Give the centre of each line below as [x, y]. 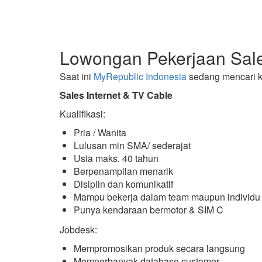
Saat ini [77, 76]
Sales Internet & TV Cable [116, 95]
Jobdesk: [78, 230]
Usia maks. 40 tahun [116, 158]
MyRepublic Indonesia [140, 76]
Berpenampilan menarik [123, 171]
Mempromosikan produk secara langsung [159, 248]
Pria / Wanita [100, 132]
